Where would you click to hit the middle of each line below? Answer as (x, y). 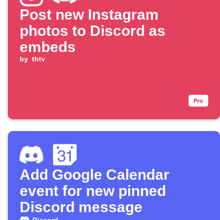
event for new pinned (93, 191)
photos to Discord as (93, 31)
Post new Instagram (89, 15)
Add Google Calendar (95, 175)
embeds (48, 47)
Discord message (81, 207)
